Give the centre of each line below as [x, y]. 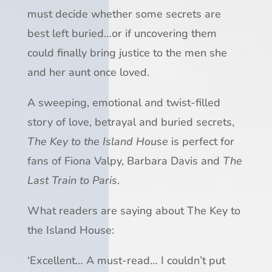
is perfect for [201, 141]
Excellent [52, 260]
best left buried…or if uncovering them [122, 33]
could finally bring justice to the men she [127, 53]
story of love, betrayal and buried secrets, [131, 122]
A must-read [118, 260]
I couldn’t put [193, 260]
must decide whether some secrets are [124, 14]
